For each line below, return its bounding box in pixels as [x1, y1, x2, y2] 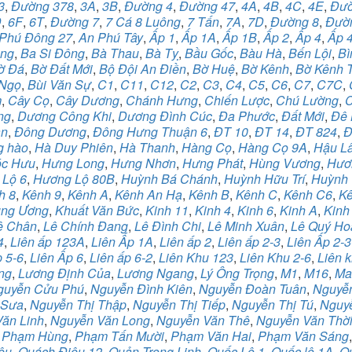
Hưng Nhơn [111, 154, 176, 172]
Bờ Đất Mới [31, 60, 93, 78]
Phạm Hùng [2, 327, 68, 345]
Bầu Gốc [185, 44, 233, 62]
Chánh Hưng [126, 91, 198, 109]
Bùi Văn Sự [27, 75, 91, 93]
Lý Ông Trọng [200, 264, 274, 282]
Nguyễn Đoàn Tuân [199, 280, 306, 298]
